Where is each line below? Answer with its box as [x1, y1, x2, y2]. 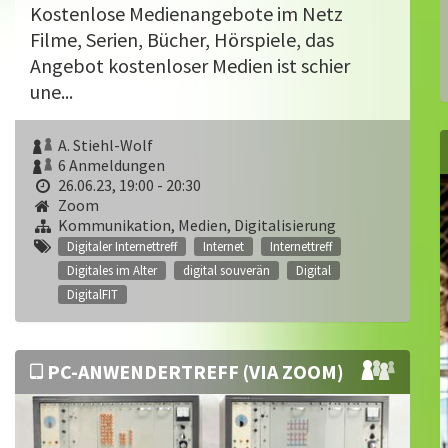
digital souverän [183, 262, 270, 278]
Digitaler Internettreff [67, 238, 177, 254]
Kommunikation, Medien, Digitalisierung [58, 215, 336, 235]
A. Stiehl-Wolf [58, 135, 153, 155]
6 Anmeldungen [58, 155, 165, 175]
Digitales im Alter [67, 262, 157, 278]
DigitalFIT [67, 286, 118, 302]
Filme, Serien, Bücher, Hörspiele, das [30, 27, 334, 52]
